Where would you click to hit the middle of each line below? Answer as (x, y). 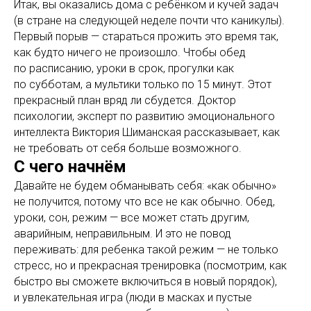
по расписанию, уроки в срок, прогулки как (124, 69)
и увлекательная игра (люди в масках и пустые (133, 298)
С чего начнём (70, 167)
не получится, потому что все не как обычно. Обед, (144, 202)
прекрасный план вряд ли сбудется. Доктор (125, 101)
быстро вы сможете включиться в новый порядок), (145, 282)
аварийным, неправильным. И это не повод (123, 234)
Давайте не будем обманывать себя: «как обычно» (145, 186)
